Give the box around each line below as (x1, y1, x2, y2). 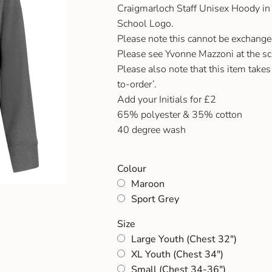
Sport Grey (131, 192, 179, 206)
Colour (117, 162, 146, 176)
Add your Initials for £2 (117, 93, 216, 107)
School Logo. (117, 17, 174, 31)
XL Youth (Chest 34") (131, 248, 223, 262)
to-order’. (117, 78, 157, 92)
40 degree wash (117, 123, 186, 137)
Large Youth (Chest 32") (131, 233, 237, 246)
